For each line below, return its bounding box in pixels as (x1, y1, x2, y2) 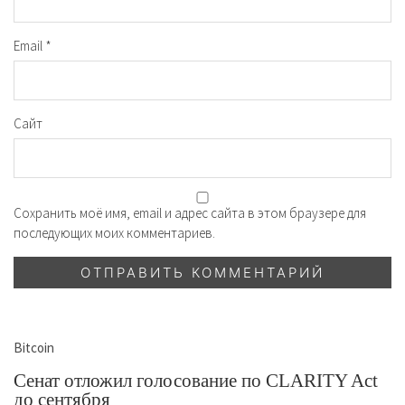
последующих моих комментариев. (14, 224, 215, 241)
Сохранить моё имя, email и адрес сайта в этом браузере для (14, 204, 366, 221)
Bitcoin (14, 339, 54, 356)
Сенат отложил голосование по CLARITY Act (14, 370, 378, 391)
